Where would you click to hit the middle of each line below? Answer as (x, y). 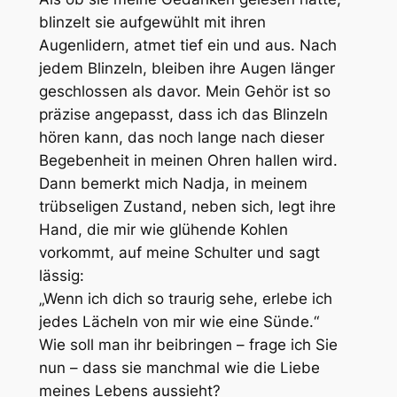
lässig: (61, 275)
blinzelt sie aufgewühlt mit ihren (152, 22)
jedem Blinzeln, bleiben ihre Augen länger (187, 68)
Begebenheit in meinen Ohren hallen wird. (188, 160)
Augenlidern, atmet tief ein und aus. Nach (187, 45)
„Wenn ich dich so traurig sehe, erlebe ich (185, 298)
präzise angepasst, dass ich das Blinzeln (183, 114)
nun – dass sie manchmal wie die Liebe (179, 367)
